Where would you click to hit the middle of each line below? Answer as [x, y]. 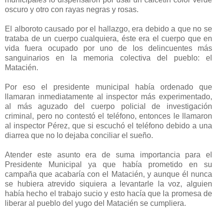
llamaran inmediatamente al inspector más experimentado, [108, 97]
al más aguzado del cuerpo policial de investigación [108, 107]
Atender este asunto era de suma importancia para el [108, 155]
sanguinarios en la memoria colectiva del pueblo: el [108, 58]
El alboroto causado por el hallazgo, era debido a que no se [108, 29]
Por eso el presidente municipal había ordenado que [108, 87]
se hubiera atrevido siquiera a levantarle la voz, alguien [108, 184]
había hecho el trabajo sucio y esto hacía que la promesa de [108, 194]
